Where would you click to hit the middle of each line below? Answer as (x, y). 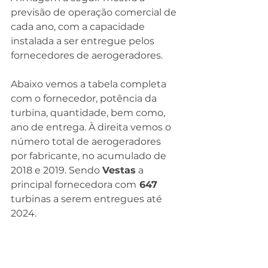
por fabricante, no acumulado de (90, 156)
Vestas (119, 170)
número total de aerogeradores (87, 141)
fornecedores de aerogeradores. (87, 55)
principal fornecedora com (74, 184)
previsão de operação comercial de (95, 12)
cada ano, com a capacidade (79, 26)
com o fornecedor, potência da (85, 98)
